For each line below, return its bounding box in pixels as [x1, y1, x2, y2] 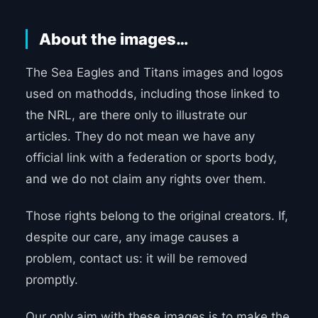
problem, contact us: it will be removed [25, 251, 248, 266]
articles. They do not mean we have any [25, 129, 255, 144]
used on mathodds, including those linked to [25, 87, 280, 102]
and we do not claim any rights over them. [25, 172, 266, 187]
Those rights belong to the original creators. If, [25, 209, 288, 224]
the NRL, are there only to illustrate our [25, 108, 247, 123]
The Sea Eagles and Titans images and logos [25, 65, 283, 80]
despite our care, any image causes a [25, 230, 239, 245]
